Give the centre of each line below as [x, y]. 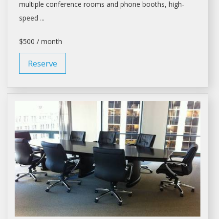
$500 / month [40, 41]
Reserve [42, 63]
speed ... [32, 18]
